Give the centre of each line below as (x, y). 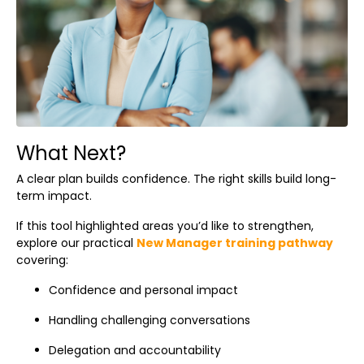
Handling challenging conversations (149, 320)
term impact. (54, 195)
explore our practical (76, 243)
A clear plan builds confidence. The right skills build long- (176, 178)
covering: (42, 260)
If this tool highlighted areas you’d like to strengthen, (165, 225)
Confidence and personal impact (143, 290)
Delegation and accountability (135, 350)
